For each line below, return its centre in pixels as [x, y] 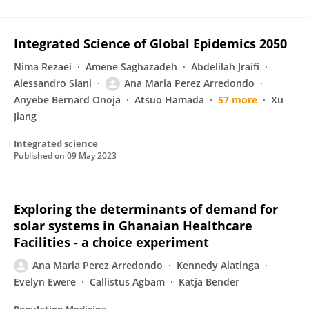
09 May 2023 [92, 156]
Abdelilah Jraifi [225, 67]
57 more [238, 100]
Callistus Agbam [127, 282]
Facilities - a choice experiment [111, 242]
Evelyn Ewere [45, 282]
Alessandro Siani [53, 83]
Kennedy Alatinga [218, 265]
